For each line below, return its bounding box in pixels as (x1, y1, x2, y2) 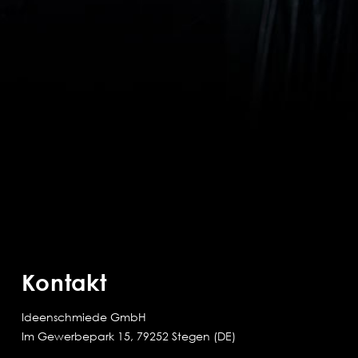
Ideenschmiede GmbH (21, 309, 146, 324)
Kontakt (21, 268, 107, 296)
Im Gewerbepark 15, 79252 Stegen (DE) (21, 328, 236, 343)
